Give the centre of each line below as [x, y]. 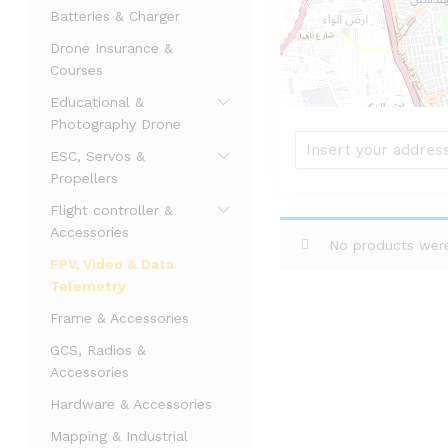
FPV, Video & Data [112, 264]
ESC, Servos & [97, 156]
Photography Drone [115, 124]
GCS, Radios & [98, 350]
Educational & [97, 102]
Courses [76, 70]
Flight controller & [111, 210]
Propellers [84, 178]
